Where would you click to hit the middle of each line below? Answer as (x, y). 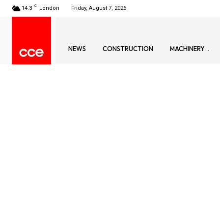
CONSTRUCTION (128, 49)
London (49, 8)
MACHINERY (187, 49)
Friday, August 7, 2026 (99, 8)
